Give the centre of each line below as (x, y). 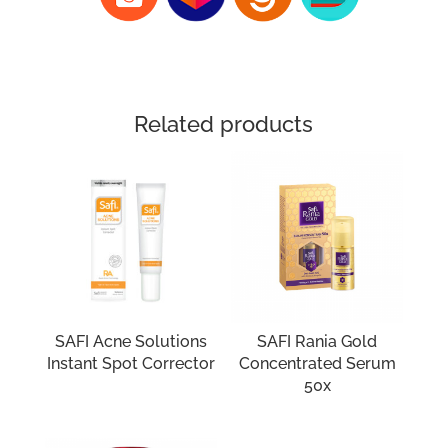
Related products (224, 124)
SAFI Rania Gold (317, 342)
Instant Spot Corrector (130, 364)
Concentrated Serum (317, 364)
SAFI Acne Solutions (130, 342)
